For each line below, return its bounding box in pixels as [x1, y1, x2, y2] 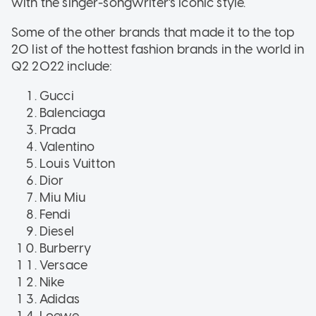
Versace [39, 257, 88, 273]
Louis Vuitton [39, 155, 115, 171]
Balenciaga [39, 104, 106, 121]
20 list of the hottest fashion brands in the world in [11, 41, 304, 57]
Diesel [39, 223, 74, 239]
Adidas [39, 291, 80, 307]
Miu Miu [39, 189, 86, 205]
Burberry [39, 240, 92, 256]
